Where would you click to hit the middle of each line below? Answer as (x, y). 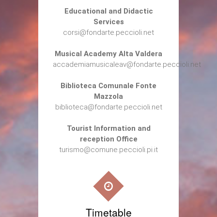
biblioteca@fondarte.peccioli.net (108, 107)
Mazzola (108, 96)
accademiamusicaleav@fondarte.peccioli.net (127, 64)
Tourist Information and (108, 128)
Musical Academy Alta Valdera (108, 54)
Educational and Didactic (108, 11)
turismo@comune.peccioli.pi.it (108, 149)
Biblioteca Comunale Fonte (108, 85)
